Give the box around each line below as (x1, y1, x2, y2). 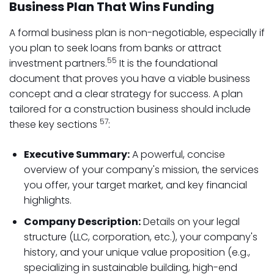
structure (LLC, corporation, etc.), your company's (24, 230, 257, 244)
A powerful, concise (130, 147, 225, 161)
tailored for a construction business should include (9, 102, 251, 116)
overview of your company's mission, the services (24, 163, 259, 177)
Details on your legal (141, 215, 240, 229)
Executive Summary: (24, 147, 130, 161)
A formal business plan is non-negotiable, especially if (9, 26, 265, 40)
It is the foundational (117, 56, 218, 70)
